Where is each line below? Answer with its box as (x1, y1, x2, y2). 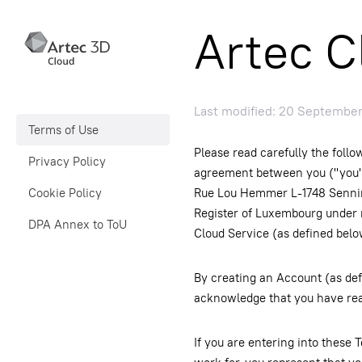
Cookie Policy (28, 185, 102, 200)
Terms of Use (28, 122, 99, 137)
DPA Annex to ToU (28, 217, 127, 232)
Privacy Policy (28, 154, 106, 169)
